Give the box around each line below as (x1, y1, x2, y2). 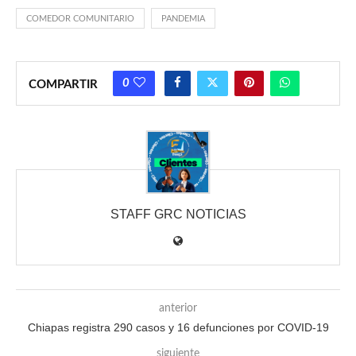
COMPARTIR (29, 79, 98, 91)
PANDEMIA (161, 14, 205, 24)
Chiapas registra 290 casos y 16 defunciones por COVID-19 (27, 321, 329, 335)
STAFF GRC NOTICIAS (110, 207, 246, 222)
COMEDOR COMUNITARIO (26, 14, 134, 24)
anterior (159, 303, 197, 315)
